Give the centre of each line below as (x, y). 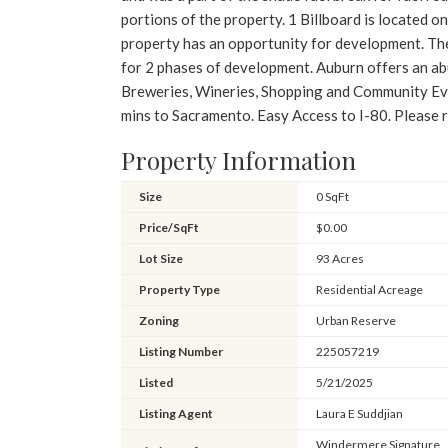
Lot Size (160, 258)
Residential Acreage (369, 289)
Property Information (238, 159)
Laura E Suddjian (359, 413)
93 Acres (339, 258)
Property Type (179, 289)
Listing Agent (175, 413)
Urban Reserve (355, 320)
